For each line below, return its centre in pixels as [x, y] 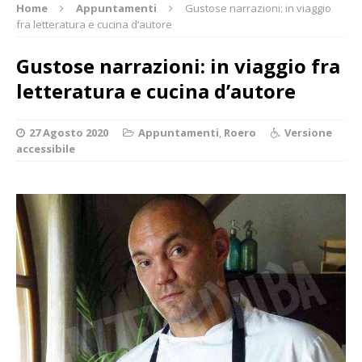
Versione [308, 132]
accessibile [46, 148]
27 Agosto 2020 [69, 132]
